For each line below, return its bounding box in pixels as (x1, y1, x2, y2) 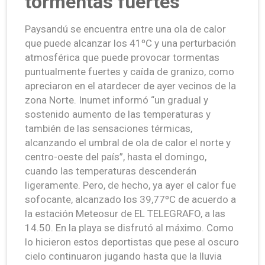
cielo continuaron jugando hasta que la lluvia (25, 250, 222, 262)
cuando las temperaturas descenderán (25, 164, 196, 177)
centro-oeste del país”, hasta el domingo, (25, 150, 206, 163)
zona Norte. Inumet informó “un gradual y (25, 93, 208, 106)
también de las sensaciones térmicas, (25, 122, 192, 134)
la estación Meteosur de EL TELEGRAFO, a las (25, 207, 225, 219)
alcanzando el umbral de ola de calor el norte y (25, 136, 231, 148)
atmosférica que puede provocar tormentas (25, 51, 219, 63)
